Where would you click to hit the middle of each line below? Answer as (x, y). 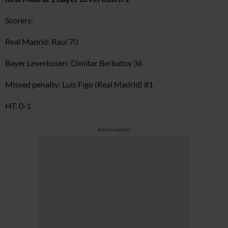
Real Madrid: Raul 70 (41, 41)
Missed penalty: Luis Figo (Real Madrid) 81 (79, 84)
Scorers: (19, 20)
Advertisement (114, 129)
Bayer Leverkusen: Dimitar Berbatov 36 (74, 63)
